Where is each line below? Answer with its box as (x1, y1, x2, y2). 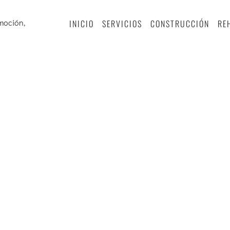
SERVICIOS (102, 17, 142, 30)
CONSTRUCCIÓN (150, 17, 209, 30)
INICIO (69, 17, 94, 30)
